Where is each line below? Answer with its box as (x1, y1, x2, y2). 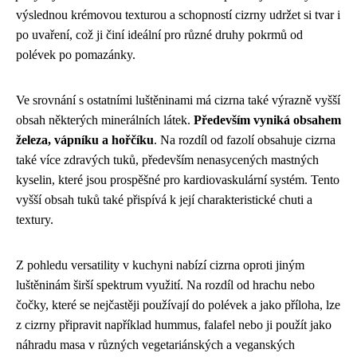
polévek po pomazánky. (16, 48, 135, 61)
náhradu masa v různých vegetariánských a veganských (16, 338, 295, 351)
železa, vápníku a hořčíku (16, 133, 154, 147)
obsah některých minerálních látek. (16, 113, 194, 127)
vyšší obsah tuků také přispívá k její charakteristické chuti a (16, 193, 312, 206)
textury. (16, 213, 53, 226)
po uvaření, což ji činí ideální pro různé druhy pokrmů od (16, 28, 303, 41)
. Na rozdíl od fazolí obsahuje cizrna (154, 133, 335, 147)
